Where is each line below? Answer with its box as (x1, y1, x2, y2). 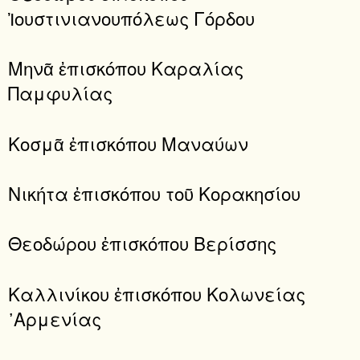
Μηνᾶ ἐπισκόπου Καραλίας (8, 55, 243, 81)
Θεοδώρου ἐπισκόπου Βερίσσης (8, 230, 276, 256)
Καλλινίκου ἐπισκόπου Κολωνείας (8, 280, 305, 306)
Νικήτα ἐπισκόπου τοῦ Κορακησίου (8, 180, 301, 207)
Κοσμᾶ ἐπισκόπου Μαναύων (8, 129, 248, 156)
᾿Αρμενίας (8, 305, 101, 331)
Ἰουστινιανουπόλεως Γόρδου (8, 5, 255, 31)
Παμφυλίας (8, 80, 112, 106)
